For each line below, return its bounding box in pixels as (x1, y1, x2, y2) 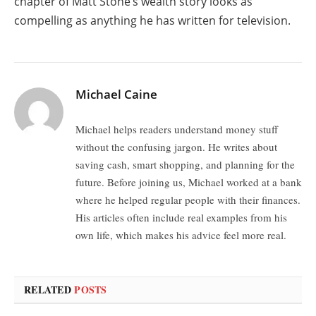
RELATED (24, 282, 75, 298)
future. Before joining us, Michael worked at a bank (75, 175, 302, 190)
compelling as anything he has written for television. (14, 13, 291, 29)
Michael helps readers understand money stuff (75, 122, 278, 137)
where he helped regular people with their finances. (75, 193, 300, 207)
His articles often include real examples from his (75, 210, 287, 225)
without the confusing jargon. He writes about (75, 140, 277, 154)
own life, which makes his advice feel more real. (75, 228, 286, 243)
